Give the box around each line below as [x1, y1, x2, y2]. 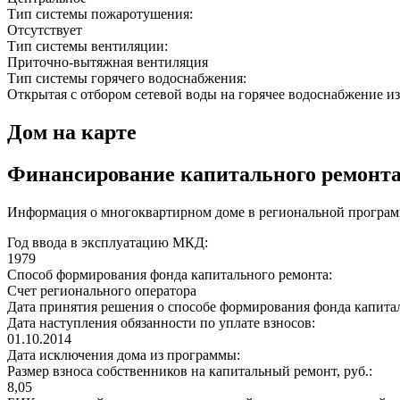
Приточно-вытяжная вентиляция [7, 54, 208, 71]
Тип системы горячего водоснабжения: [7, 71, 250, 87]
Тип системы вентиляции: [7, 38, 171, 54]
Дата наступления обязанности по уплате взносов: [7, 315, 315, 331]
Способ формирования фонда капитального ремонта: [7, 267, 332, 283]
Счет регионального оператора [7, 283, 196, 299]
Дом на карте [7, 121, 137, 145]
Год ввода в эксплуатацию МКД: [7, 235, 208, 251]
